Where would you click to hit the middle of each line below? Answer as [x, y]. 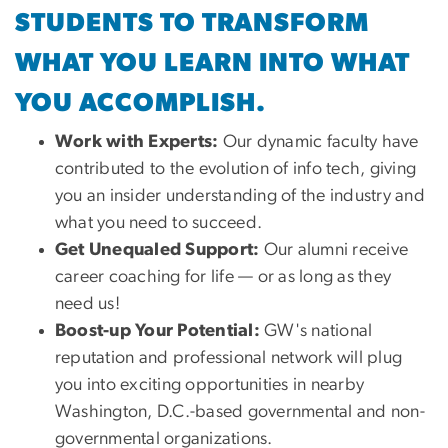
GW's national [316, 331]
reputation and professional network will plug [229, 358]
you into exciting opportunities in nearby [210, 385]
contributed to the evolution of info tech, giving [236, 169]
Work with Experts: [137, 142]
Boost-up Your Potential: [157, 331]
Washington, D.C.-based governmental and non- [240, 412]
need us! [87, 304]
